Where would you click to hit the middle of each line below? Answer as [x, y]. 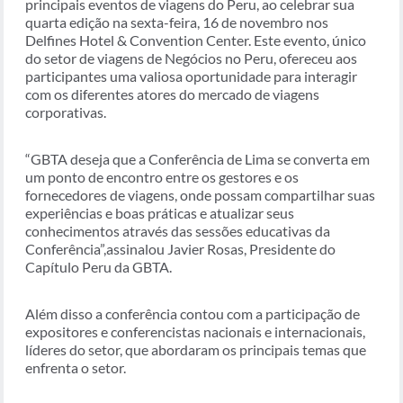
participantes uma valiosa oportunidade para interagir [191, 76]
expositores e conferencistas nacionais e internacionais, [195, 332]
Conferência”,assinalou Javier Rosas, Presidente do [180, 249]
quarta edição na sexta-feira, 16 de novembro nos [177, 22]
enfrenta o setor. [76, 368]
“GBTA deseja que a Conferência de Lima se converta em [197, 159]
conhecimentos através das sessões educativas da [178, 231]
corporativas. [66, 112]
